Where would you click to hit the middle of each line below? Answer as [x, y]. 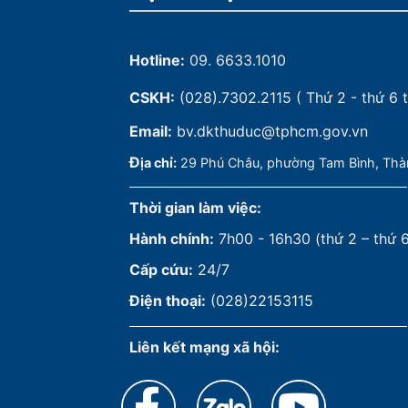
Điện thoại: [168, 300]
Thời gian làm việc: [195, 208]
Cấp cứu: [161, 270]
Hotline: [157, 61]
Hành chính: [172, 239]
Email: [151, 131]
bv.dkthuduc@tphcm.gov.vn [272, 131]
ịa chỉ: [158, 162]
